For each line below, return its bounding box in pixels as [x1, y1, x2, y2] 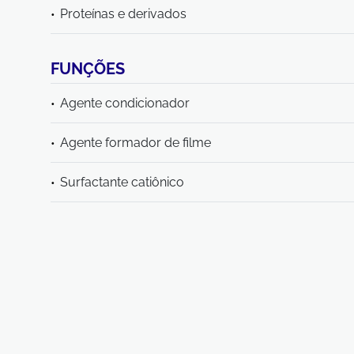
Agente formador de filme [60, 135, 211, 150]
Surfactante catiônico [60, 175, 184, 190]
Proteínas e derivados [60, 6, 186, 21]
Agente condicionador [60, 96, 190, 111]
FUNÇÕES [51, 59, 125, 78]
